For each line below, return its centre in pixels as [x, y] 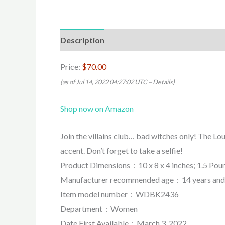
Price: [71, 67]
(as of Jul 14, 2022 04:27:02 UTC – [106, 82]
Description [82, 40]
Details [163, 82]
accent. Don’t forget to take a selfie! [122, 151]
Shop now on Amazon [97, 108]
